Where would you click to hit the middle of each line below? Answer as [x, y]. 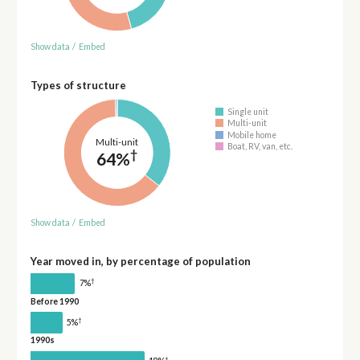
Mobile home [252, 135]
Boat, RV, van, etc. [260, 147]
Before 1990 [54, 301]
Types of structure [78, 86]
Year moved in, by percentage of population [140, 261]
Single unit [248, 111]
